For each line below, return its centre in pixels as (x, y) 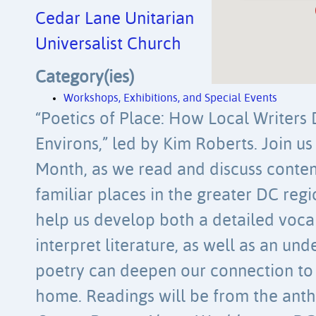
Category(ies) (85, 78)
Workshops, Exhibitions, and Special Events (170, 99)
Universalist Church (108, 44)
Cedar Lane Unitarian (115, 19)
